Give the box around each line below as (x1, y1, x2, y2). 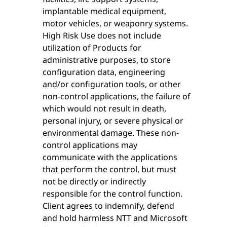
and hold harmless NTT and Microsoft (43, 212, 187, 223)
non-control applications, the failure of (43, 90, 191, 102)
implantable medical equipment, (43, 5, 166, 17)
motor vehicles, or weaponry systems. (43, 17, 188, 29)
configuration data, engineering (43, 66, 165, 78)
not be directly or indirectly (43, 175, 146, 187)
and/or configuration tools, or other (43, 78, 181, 90)
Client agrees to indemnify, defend (43, 200, 174, 211)
